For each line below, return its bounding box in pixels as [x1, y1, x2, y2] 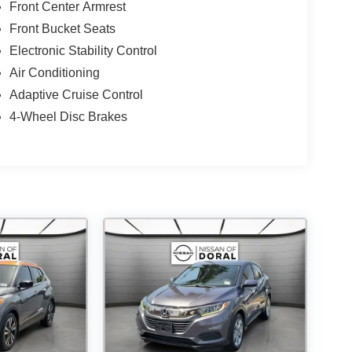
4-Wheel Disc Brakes [9, 110, 127, 124]
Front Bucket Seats [9, 22, 115, 36]
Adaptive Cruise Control [9, 88, 143, 102]
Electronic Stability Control [9, 44, 157, 58]
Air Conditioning [9, 66, 100, 80]
